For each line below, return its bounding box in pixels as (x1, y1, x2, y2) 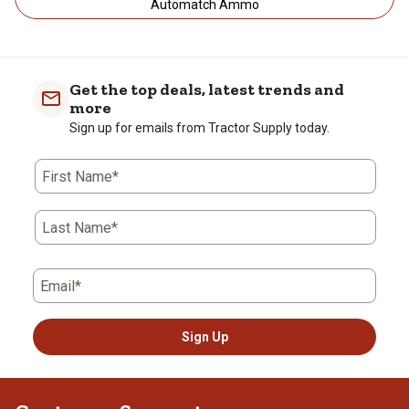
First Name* (42, 168, 119, 186)
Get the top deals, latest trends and (69, 79, 344, 100)
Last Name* (42, 219, 118, 237)
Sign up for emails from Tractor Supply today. (69, 121, 330, 136)
